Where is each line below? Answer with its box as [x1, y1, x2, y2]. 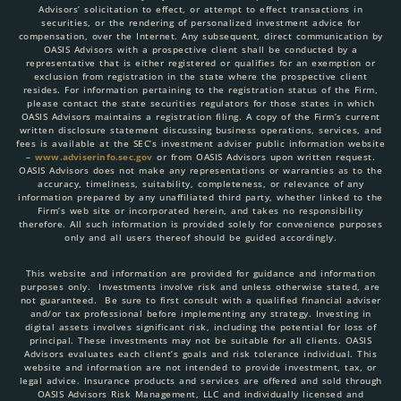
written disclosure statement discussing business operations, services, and [19, 124, 382, 137]
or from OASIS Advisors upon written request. [152, 150, 376, 164]
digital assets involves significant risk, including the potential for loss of [24, 320, 377, 334]
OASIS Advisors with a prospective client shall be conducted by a [43, 43, 358, 56]
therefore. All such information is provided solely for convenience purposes [18, 218, 383, 231]
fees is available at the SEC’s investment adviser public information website [16, 137, 385, 150]
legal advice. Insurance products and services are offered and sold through [19, 374, 382, 388]
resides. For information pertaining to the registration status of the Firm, [22, 83, 379, 97]
